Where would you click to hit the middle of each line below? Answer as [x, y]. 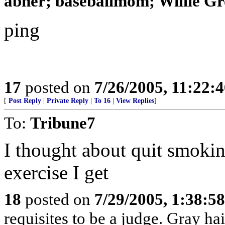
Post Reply [25, 101]
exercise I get [56, 173]
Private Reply [68, 101]
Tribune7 [63, 123]
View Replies [135, 101]
